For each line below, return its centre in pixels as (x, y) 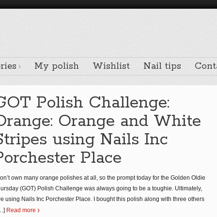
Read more (21, 210)
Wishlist (111, 66)
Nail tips (162, 66)
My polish (57, 66)
